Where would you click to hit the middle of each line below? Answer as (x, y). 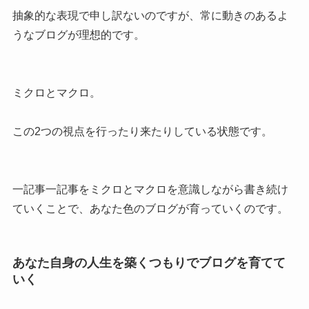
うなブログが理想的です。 (78, 34)
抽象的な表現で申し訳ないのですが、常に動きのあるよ (150, 15)
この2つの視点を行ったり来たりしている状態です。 (142, 131)
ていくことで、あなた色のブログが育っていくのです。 (150, 208)
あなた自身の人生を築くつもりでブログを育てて (149, 263)
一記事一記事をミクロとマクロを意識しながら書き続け (150, 189)
